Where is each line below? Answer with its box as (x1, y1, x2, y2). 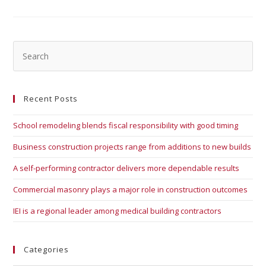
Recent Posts (24, 93, 78, 104)
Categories (24, 244, 69, 255)
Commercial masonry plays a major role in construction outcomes (13, 184, 248, 195)
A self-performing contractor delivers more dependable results (13, 163, 240, 174)
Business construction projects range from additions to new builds (13, 141, 252, 153)
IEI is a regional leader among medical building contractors (13, 205, 222, 217)
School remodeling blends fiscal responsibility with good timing (13, 120, 239, 131)
